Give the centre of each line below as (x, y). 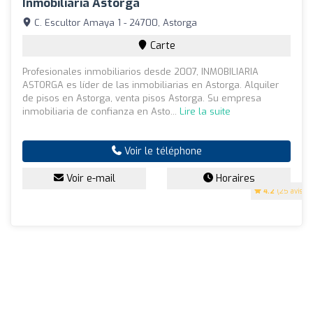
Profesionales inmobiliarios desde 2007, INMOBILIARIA (140, 71)
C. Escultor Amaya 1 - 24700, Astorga (114, 22)
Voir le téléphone (161, 151)
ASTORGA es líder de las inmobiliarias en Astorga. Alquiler (151, 85)
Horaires (234, 178)
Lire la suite (205, 111)
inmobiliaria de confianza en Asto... (101, 111)
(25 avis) (290, 191)
